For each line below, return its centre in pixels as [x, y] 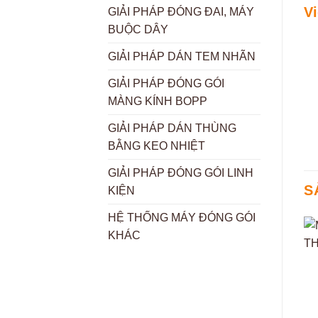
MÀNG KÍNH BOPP [158, 102]
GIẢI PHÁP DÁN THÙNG [172, 128]
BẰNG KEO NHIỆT [157, 146]
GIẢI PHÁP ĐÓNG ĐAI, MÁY [181, 12]
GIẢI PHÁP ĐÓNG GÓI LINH [181, 173]
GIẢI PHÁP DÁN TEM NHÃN [182, 57]
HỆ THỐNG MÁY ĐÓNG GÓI [182, 218]
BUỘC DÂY [138, 30]
